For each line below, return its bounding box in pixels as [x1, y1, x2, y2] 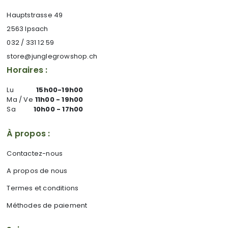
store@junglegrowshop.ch [7, 51, 98, 61]
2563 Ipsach [7, 24, 48, 34]
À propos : [7, 128, 50, 139]
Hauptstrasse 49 [7, 10, 63, 20]
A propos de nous [7, 166, 68, 176]
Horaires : [7, 64, 48, 76]
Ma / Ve [7, 95, 33, 104]
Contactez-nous [7, 149, 63, 158]
